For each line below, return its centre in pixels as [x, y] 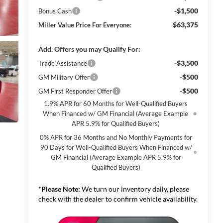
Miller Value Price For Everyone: [85, 25]
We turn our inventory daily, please [134, 189]
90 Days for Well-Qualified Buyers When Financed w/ [116, 148]
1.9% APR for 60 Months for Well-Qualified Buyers [115, 104]
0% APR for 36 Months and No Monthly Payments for [116, 138]
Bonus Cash [55, 11]
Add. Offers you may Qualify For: [89, 49]
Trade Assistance [62, 63]
